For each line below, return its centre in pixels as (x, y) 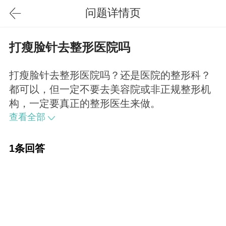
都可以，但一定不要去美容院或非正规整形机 (110, 90)
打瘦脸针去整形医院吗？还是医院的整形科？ (110, 75)
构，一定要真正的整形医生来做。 (84, 104)
